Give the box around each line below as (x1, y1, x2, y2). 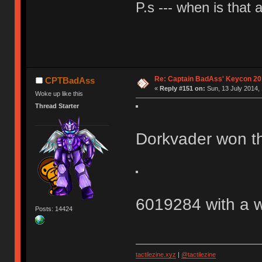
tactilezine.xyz (135, 251, 176, 258)
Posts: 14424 (35, 205, 73, 212)
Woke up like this (35, 90, 84, 98)
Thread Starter (35, 102, 80, 110)
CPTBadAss (44, 75, 95, 86)
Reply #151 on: (159, 85, 205, 92)
